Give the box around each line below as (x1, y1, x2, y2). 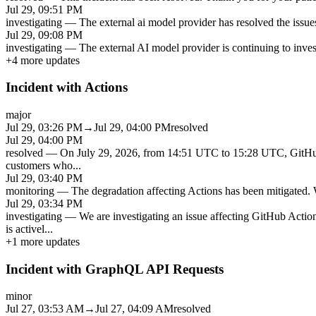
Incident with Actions (6, 80, 128, 95)
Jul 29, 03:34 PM (6, 197, 83, 209)
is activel (6, 223, 44, 235)
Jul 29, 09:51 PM (6, 3, 83, 16)
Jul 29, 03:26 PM (6, 121, 83, 133)
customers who (6, 159, 73, 171)
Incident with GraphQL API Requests (6, 261, 224, 276)
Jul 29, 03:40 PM (6, 172, 83, 184)
